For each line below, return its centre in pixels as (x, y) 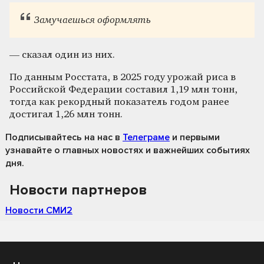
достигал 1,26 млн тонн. (66, 114)
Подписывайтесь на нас (59, 137)
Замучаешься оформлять (92, 20)
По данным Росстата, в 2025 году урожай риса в (123, 77)
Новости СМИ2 (39, 210)
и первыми (195, 137)
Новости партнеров (78, 190)
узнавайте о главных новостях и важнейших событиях (128, 150)
